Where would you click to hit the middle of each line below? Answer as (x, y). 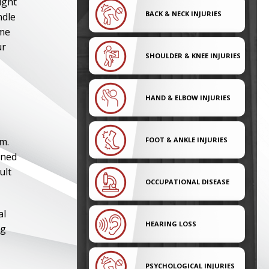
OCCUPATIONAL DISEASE (187, 182)
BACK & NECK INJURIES (183, 14)
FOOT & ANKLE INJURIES (186, 140)
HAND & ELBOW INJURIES (188, 98)
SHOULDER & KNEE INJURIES (193, 56)
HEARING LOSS (171, 224)
